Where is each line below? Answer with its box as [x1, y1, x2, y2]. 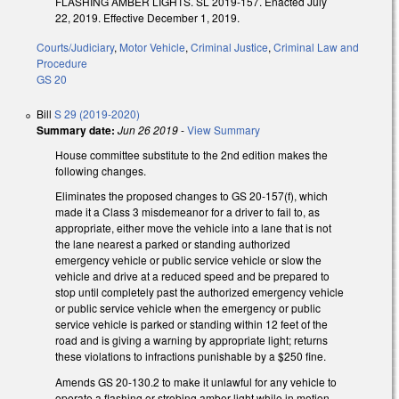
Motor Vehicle [119, 38, 185, 54]
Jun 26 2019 [118, 121, 178, 137]
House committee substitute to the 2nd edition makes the [55, 146, 328, 162]
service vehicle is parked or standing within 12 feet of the [55, 316, 328, 332]
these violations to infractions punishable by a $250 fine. [55, 348, 326, 364]
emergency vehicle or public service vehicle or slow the [55, 252, 322, 268]
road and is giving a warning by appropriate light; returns [55, 332, 328, 348]
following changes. [55, 162, 149, 178]
